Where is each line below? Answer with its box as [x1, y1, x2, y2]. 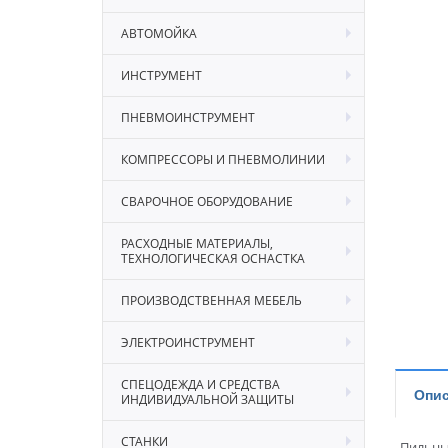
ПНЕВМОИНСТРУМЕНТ [121, 108, 255, 125]
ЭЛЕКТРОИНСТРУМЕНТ [121, 333, 255, 350]
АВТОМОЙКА [121, 24, 197, 41]
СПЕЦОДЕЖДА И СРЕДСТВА [121, 375, 280, 392]
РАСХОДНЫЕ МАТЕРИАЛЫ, [121, 234, 273, 251]
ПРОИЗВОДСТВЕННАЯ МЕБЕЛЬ [121, 291, 302, 308]
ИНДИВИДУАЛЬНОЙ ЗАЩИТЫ [121, 390, 294, 407]
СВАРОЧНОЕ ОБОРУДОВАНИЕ [121, 192, 293, 209]
